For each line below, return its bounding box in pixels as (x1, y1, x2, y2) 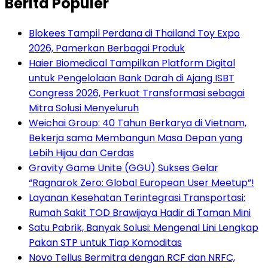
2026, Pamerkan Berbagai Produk (29, 41, 185, 56)
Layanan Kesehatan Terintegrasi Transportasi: (29, 191, 245, 205)
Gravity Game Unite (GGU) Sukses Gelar (29, 161, 218, 175)
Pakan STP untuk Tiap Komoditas (29, 236, 182, 250)
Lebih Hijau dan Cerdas (29, 146, 134, 160)
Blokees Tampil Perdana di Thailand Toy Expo (29, 26, 240, 41)
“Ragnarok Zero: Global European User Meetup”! (29, 176, 254, 190)
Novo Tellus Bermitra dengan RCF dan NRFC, (29, 251, 235, 265)
